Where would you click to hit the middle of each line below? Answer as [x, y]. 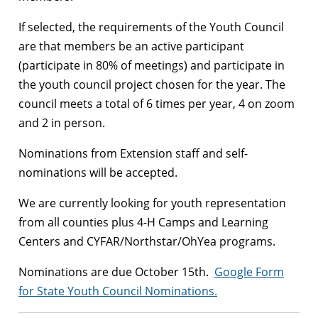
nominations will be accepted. [98, 173]
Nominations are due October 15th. [116, 272]
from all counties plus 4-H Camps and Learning [143, 223]
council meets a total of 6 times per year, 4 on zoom [157, 104]
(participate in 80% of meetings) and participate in [152, 66]
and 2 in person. [62, 123]
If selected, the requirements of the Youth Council [151, 27]
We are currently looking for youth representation [152, 203]
